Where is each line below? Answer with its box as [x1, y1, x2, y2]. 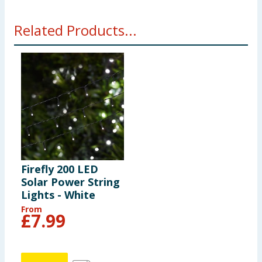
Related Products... [14, 20, 137, 40]
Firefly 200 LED [21, 162, 98, 177]
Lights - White [21, 188, 95, 202]
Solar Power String [21, 175, 120, 189]
